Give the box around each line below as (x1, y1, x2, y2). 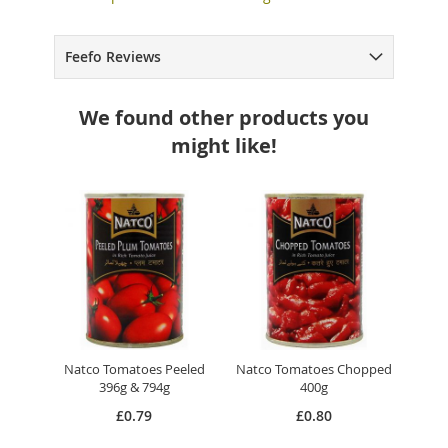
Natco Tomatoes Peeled (63, 360, 205, 378)
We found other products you (79, 104, 369, 131)
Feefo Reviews (65, 47, 161, 66)
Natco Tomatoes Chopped (236, 360, 392, 378)
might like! (171, 132, 277, 159)
